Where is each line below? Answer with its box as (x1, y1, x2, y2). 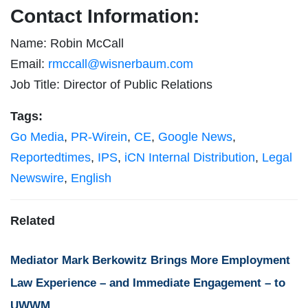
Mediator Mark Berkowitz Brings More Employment (10, 254, 290, 267)
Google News (158, 130, 232, 144)
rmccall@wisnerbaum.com (48, 57, 193, 71)
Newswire (10, 171, 64, 186)
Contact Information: (10, 5, 199, 27)
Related (10, 214, 55, 228)
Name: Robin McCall (10, 36, 124, 51)
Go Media (10, 130, 64, 144)
